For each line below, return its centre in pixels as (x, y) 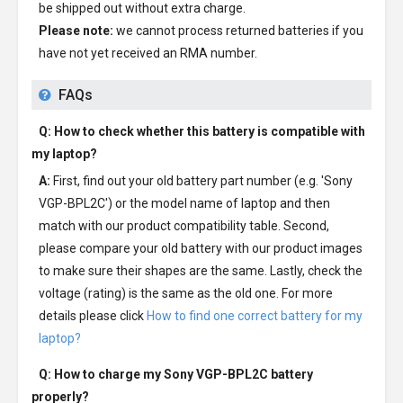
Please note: (76, 31)
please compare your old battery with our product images (201, 248)
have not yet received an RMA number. (148, 53)
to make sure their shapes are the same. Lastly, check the (201, 271)
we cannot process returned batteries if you (238, 31)
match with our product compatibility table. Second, (184, 226)
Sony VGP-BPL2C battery (238, 374)
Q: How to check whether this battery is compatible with (202, 131)
